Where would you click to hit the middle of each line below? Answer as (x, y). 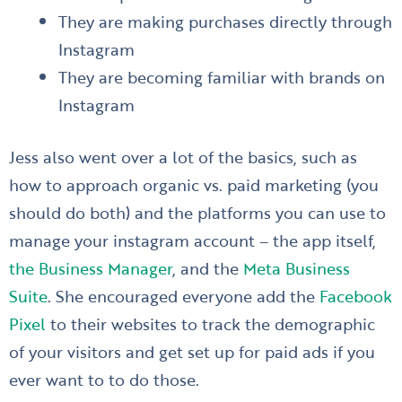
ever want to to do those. (104, 380)
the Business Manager (91, 268)
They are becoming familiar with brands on (221, 76)
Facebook (356, 296)
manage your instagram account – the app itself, (192, 240)
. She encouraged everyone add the (184, 296)
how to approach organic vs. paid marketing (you (194, 185)
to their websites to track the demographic (210, 324)
